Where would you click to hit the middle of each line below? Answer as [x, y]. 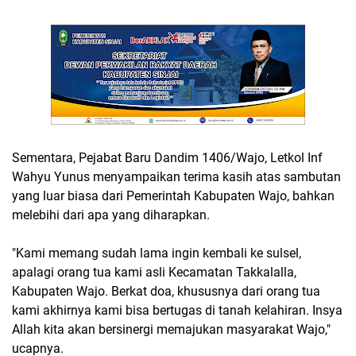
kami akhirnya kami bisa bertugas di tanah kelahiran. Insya [177, 310]
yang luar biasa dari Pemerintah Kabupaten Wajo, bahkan [173, 196]
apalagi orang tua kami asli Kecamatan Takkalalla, [154, 272]
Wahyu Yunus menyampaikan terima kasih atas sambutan [176, 177]
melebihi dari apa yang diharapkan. [111, 215]
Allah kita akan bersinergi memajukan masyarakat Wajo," [171, 329]
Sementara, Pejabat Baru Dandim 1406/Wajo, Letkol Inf [167, 158]
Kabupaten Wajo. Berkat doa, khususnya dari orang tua [166, 291]
